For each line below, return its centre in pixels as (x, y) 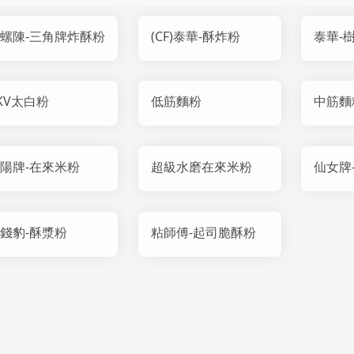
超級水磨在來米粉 (201, 166)
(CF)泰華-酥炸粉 (195, 36)
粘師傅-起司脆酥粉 (203, 232)
